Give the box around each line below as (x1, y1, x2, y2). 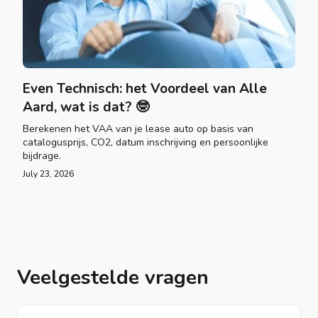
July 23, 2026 (23, 168, 74, 180)
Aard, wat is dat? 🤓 (23, 97, 149, 116)
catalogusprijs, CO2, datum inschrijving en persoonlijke (23, 135, 268, 149)
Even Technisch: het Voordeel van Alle (23, 79, 267, 98)
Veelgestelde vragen (17, 263, 209, 291)
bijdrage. (23, 148, 61, 163)
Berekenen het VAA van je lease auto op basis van (23, 121, 253, 136)
